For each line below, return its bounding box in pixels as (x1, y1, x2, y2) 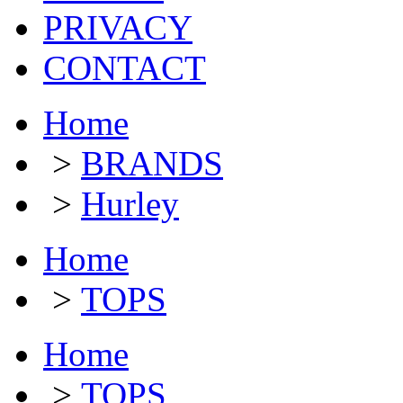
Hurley (81, 184, 179, 223)
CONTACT (43, 48, 206, 87)
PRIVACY (43, 7, 193, 47)
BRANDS (81, 143, 223, 183)
